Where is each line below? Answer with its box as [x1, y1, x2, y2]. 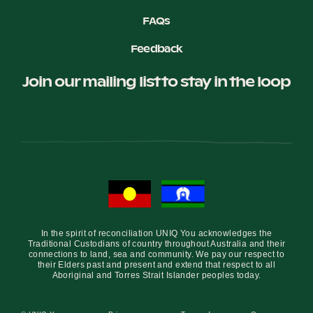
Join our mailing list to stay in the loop [22, 73, 291, 92]
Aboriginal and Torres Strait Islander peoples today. [52, 270, 261, 281]
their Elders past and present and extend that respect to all [37, 260, 276, 270]
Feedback [130, 43, 183, 56]
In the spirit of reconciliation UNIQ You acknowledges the [41, 228, 272, 239]
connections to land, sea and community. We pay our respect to [28, 249, 285, 260]
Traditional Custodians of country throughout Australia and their [27, 239, 286, 249]
